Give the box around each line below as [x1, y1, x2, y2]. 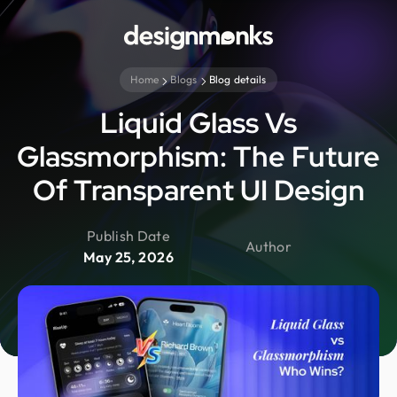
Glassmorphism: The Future [17, 137, 380, 175]
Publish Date [86, 227, 171, 245]
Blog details [208, 73, 267, 86]
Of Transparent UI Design [32, 171, 365, 209]
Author [245, 237, 292, 255]
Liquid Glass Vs [100, 104, 297, 142]
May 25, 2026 [82, 248, 175, 266]
